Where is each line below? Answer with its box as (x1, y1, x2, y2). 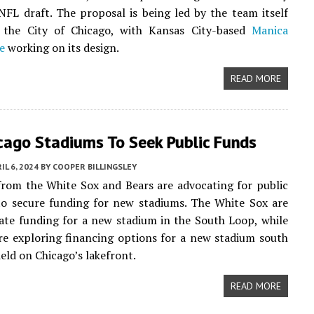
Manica (251, 22, 288, 38)
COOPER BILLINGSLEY (53, 161, 137, 172)
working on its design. (5, 40, 119, 55)
